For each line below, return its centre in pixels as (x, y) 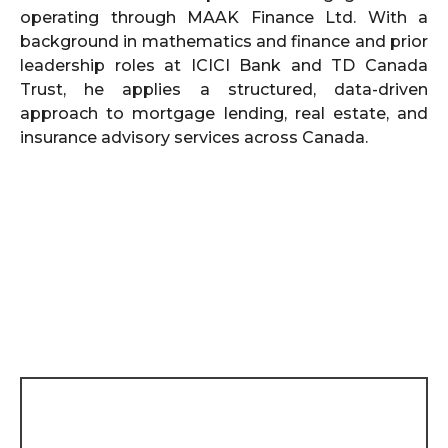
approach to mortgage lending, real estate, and (224, 113)
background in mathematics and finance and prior (224, 41)
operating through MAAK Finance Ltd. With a (224, 17)
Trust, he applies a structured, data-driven (224, 89)
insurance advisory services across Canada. (194, 137)
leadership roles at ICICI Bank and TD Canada (224, 65)
